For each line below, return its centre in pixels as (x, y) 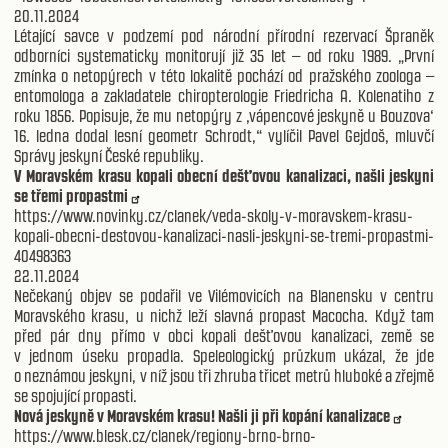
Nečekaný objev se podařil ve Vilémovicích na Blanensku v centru (224, 296)
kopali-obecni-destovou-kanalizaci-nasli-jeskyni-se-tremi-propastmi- (224, 236)
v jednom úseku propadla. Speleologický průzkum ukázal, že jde (224, 356)
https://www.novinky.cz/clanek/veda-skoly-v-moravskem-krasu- (213, 216)
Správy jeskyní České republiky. (109, 156)
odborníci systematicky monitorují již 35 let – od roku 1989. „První (224, 56)
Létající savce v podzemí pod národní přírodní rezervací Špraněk (224, 36)
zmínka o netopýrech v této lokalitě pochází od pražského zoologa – (224, 76)
